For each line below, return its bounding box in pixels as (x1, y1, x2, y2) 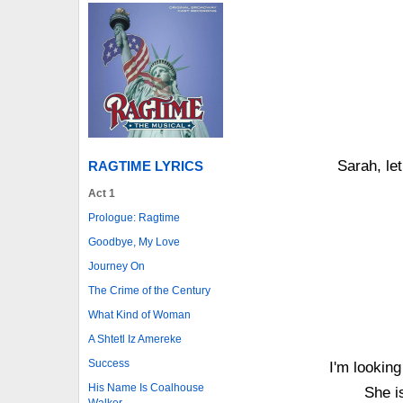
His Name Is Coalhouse (88, 381, 204, 394)
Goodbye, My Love (88, 235, 180, 248)
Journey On (88, 259, 145, 273)
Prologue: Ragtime (88, 210, 180, 224)
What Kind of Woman (88, 308, 191, 321)
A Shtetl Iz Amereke (88, 332, 182, 345)
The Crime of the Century (88, 283, 210, 297)
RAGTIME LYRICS (88, 157, 203, 174)
